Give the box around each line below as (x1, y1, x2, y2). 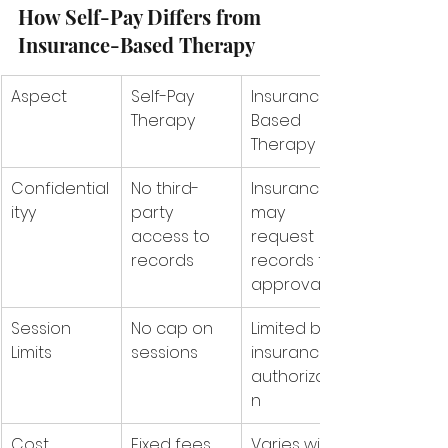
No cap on (131, 317, 217, 340)
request (251, 225, 318, 248)
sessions (131, 341, 198, 364)
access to (131, 225, 214, 248)
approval (251, 273, 324, 296)
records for (251, 249, 345, 272)
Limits (11, 341, 52, 364)
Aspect (11, 85, 67, 108)
